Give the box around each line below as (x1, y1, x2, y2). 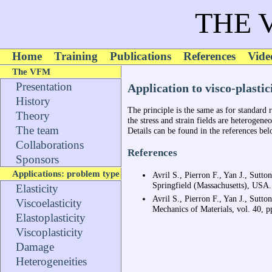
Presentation (16, 80, 72, 93)
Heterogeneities (16, 255, 87, 268)
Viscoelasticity (16, 197, 82, 209)
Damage (16, 240, 54, 253)
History (16, 95, 50, 107)
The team (16, 124, 59, 137)
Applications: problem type (12, 168, 120, 178)
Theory (16, 109, 50, 122)
